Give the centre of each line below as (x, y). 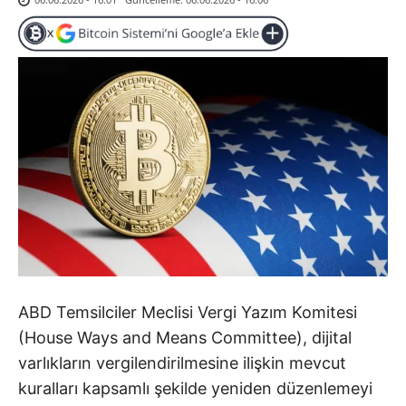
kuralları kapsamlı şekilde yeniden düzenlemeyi (195, 388)
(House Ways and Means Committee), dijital (185, 337)
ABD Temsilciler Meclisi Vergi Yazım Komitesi (188, 312)
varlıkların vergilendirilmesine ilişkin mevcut (182, 362)
